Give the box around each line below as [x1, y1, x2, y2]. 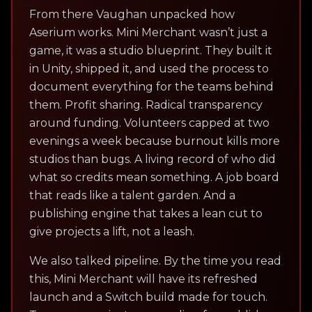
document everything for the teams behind [29, 79, 274, 93]
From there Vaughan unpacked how [29, 7, 235, 21]
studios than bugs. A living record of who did [29, 152, 276, 166]
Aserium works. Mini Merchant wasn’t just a [29, 25, 267, 39]
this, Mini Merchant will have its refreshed [29, 272, 258, 286]
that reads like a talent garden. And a [29, 188, 235, 202]
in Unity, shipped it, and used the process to [29, 61, 269, 75]
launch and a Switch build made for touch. [29, 290, 267, 304]
